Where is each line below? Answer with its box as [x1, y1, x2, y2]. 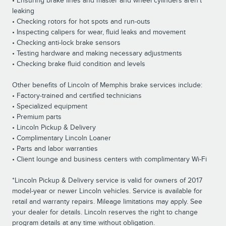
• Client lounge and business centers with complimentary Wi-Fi [12, 155, 207, 164]
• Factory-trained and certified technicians [12, 91, 142, 100]
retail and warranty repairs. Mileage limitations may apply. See [12, 197, 202, 206]
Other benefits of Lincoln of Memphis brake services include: [12, 81, 202, 90]
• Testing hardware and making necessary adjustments [12, 49, 182, 58]
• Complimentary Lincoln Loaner [12, 134, 111, 143]
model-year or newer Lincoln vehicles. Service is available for [12, 187, 202, 196]
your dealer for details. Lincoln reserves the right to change [12, 208, 198, 217]
